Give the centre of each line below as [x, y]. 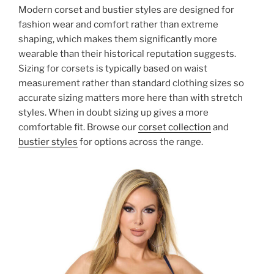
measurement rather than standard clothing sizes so [131, 83]
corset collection [175, 127]
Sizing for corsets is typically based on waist [113, 68]
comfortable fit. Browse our [78, 127]
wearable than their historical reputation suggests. [127, 54]
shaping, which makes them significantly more [118, 39]
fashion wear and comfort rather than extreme [118, 24]
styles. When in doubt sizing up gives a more [113, 112]
